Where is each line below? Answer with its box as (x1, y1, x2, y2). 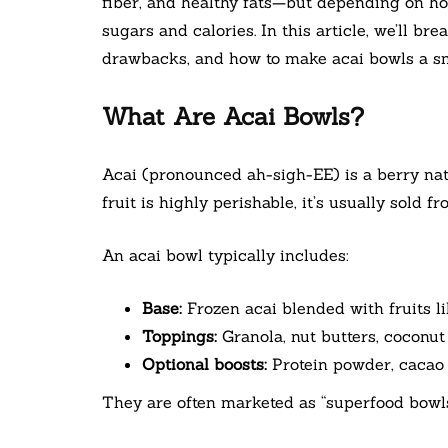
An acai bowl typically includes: (102, 245, 349, 266)
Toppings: (142, 326, 217, 347)
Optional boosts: (142, 354, 267, 375)
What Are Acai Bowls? (102, 101, 364, 133)
